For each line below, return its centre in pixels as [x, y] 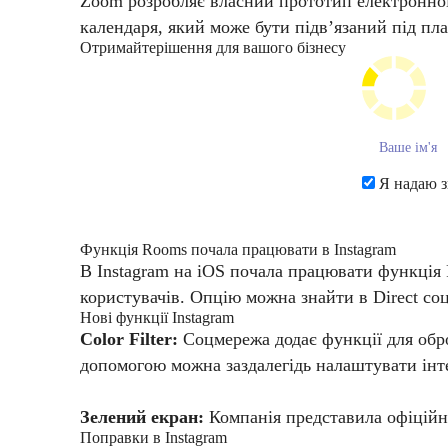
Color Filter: [131, 339]
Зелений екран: [144, 417]
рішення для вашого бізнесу [251, 48]
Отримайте [118, 48]
